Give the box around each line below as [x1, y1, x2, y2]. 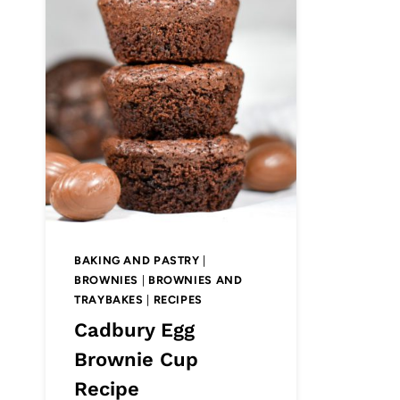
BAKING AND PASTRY [74, 253, 200, 267]
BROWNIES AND [147, 272, 243, 287]
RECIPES [153, 292, 203, 306]
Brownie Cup [74, 347, 198, 371]
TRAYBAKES [74, 292, 144, 306]
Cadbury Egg [74, 318, 195, 341]
